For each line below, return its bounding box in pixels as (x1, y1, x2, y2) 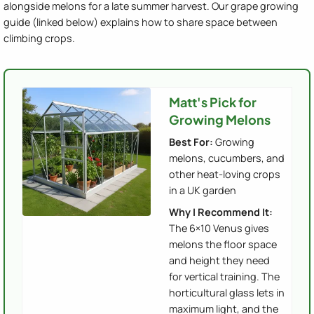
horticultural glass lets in (169, 286, 285, 300)
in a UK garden (169, 184, 236, 198)
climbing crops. (4, 32, 75, 46)
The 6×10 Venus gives (169, 221, 269, 235)
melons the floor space (169, 238, 277, 252)
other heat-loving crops (169, 168, 280, 182)
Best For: (169, 135, 213, 149)
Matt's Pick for (169, 94, 257, 111)
